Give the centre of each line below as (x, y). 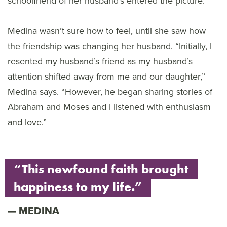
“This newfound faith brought (101, 169)
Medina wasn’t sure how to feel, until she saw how (107, 31)
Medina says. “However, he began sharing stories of (110, 92)
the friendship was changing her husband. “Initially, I (110, 46)
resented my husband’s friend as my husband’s (100, 61)
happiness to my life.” (78, 187)
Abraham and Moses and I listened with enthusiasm (109, 107)
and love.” (27, 122)
